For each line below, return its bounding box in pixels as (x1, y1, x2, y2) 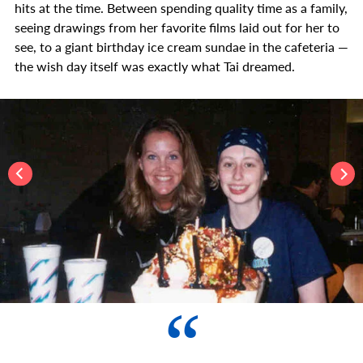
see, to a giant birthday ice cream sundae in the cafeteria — (15, 37, 348, 56)
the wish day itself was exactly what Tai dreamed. (15, 57, 295, 75)
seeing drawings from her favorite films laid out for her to (15, 18, 340, 36)
